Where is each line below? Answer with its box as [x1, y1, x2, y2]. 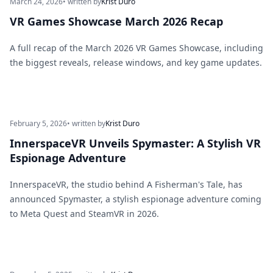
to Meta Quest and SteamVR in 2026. [10, 208, 159, 219]
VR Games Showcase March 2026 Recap [10, 14, 223, 29]
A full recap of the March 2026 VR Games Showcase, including [10, 42, 263, 54]
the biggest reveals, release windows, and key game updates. [10, 57, 262, 68]
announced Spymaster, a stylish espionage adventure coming [10, 193, 261, 205]
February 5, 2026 [10, 118, 67, 129]
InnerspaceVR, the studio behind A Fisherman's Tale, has [10, 179, 243, 190]
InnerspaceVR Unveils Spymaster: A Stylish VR [10, 136, 261, 151]
